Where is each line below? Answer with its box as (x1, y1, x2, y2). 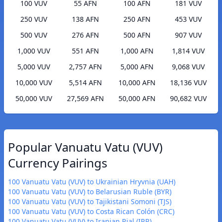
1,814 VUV (172, 46, 205, 56)
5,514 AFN (68, 78, 102, 88)
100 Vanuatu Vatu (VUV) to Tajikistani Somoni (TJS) (8, 197, 171, 207)
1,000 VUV (17, 46, 50, 56)
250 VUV (20, 14, 47, 24)
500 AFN (123, 30, 151, 40)
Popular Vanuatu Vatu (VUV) (8, 139, 163, 156)
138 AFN (71, 14, 99, 24)
